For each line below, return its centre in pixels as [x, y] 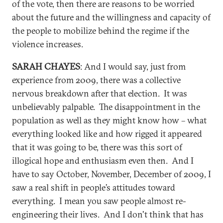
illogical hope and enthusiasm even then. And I [103, 161]
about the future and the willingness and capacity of [111, 17]
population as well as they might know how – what [109, 120]
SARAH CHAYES [46, 66]
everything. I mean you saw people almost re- [99, 201]
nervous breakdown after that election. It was [100, 93]
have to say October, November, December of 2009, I [111, 174]
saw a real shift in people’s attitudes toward [94, 187]
